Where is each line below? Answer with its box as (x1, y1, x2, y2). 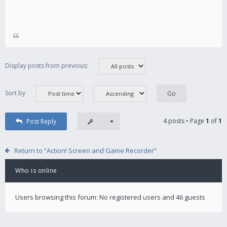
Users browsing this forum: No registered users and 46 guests (15, 192, 205, 202)
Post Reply (26, 117, 56, 126)
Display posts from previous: (5, 61, 88, 70)
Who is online (15, 166, 57, 175)
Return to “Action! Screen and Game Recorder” (14, 145, 157, 155)
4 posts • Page (163, 116, 206, 125)
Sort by (5, 88, 25, 97)
